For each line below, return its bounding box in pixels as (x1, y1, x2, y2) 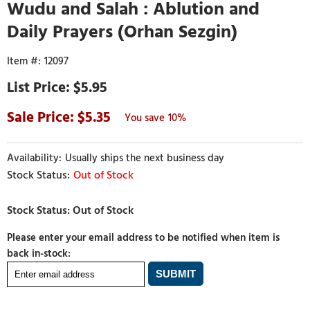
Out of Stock (73, 166, 134, 184)
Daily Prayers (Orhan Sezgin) (7, 17, 237, 46)
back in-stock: (7, 246, 71, 262)
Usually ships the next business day (65, 150, 224, 166)
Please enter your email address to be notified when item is (7, 230, 280, 246)
